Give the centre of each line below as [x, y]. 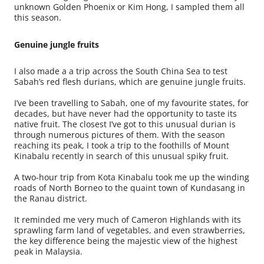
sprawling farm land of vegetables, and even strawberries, [130, 230]
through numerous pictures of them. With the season [120, 135]
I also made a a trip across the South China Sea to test [121, 71]
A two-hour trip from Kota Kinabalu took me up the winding [132, 177]
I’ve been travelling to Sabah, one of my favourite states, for [131, 103]
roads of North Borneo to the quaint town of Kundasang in [130, 188]
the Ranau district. [51, 199]
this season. [38, 18]
